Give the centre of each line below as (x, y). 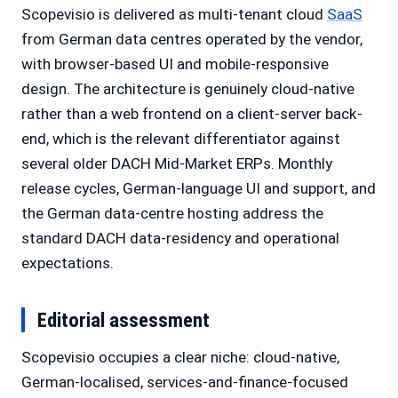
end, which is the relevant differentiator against (181, 139)
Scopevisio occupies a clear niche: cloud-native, (180, 357)
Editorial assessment (123, 320)
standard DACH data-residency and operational (180, 238)
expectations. (68, 263)
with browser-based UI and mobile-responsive (175, 64)
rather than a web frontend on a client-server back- (192, 114)
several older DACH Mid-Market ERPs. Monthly (177, 163)
